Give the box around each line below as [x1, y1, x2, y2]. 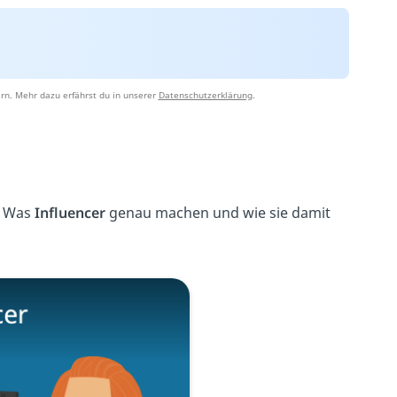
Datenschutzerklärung [158, 89, 253, 102]
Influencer [35, 203, 105, 223]
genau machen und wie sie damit [105, 203, 331, 223]
